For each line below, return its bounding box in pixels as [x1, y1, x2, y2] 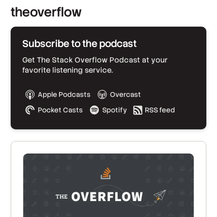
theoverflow [11, 4, 82, 20]
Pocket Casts [38, 106, 83, 114]
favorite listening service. [22, 65, 113, 75]
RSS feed [145, 106, 175, 114]
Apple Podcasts [38, 90, 91, 99]
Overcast [110, 90, 141, 99]
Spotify [102, 106, 127, 114]
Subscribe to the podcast [22, 37, 137, 50]
